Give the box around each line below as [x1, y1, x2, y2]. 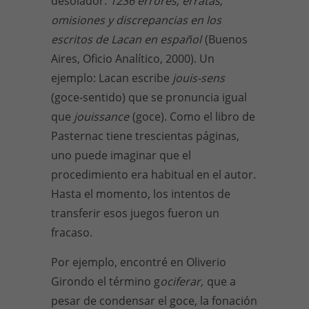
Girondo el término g [51, 274, 160, 289]
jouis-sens [172, 70, 225, 86]
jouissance [74, 109, 132, 124]
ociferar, [160, 274, 203, 289]
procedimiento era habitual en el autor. [51, 167, 256, 182]
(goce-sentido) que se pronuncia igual [51, 90, 247, 105]
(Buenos [205, 32, 248, 47]
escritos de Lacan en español [51, 32, 204, 47]
